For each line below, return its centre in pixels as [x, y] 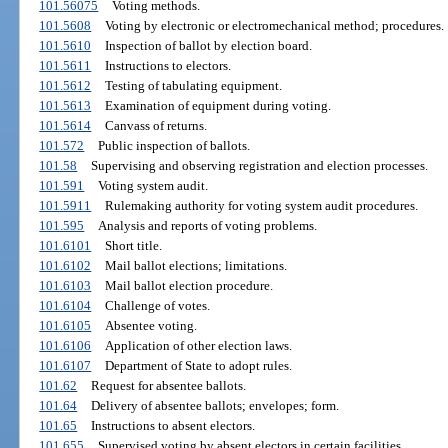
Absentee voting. [150, 326]
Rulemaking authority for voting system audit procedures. [261, 206]
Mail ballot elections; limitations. [195, 266]
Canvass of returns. [155, 126]
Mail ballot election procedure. [188, 286]
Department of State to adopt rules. [198, 366]
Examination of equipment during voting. [217, 106]
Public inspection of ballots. [173, 146]
